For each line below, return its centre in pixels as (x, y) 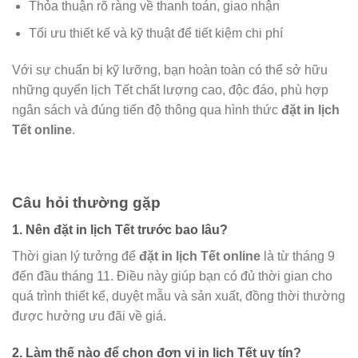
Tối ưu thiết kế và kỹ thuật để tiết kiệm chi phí (155, 34)
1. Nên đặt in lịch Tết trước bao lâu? (120, 230)
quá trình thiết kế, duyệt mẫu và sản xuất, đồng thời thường (179, 296)
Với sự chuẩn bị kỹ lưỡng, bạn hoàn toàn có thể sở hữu (170, 70)
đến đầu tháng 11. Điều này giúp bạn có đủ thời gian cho (172, 276)
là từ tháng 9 (298, 257)
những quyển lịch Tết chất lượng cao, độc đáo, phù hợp (170, 90)
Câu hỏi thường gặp (86, 202)
